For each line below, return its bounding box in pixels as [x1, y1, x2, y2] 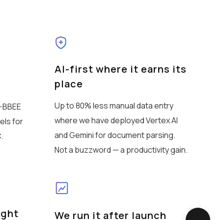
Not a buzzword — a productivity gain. [54, 144, 188, 156]
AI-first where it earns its [54, 62, 187, 76]
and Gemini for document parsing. [54, 130, 175, 141]
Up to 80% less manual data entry [54, 100, 173, 111]
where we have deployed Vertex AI [54, 115, 178, 126]
